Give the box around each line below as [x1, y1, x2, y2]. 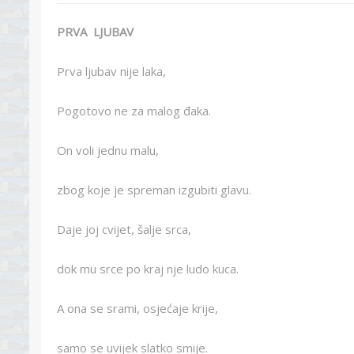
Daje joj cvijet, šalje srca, [57, 221, 191, 237]
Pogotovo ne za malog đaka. [57, 103, 211, 119]
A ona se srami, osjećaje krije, [57, 300, 218, 316]
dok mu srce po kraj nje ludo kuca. [57, 261, 239, 277]
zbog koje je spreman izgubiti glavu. [57, 182, 251, 198]
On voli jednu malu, [57, 142, 159, 158]
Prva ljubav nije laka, [57, 63, 166, 79]
